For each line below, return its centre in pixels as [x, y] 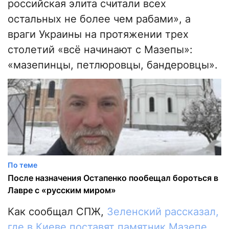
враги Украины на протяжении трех [98, 35]
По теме [22, 165]
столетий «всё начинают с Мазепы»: [100, 50]
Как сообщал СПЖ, [57, 212]
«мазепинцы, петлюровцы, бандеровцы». [113, 65]
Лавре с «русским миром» [62, 190]
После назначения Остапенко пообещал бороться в [113, 178]
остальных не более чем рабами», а [99, 19]
